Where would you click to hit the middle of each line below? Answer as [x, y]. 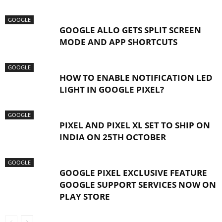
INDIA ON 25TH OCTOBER [113, 137]
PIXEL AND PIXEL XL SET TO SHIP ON [135, 125]
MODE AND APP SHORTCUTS [118, 42]
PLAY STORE [85, 196]
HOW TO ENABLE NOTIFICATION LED [136, 78]
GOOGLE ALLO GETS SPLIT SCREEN [130, 30]
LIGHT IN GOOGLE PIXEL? [112, 89]
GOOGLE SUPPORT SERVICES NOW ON [138, 185]
